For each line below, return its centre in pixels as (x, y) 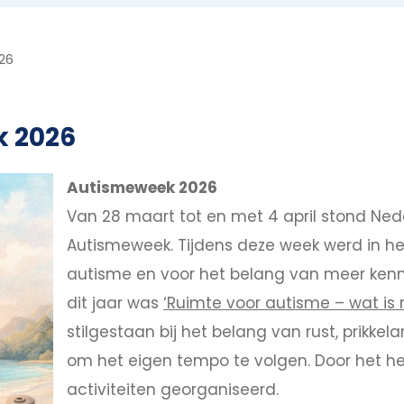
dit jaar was (115, 303)
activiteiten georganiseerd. (173, 389)
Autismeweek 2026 (142, 187)
